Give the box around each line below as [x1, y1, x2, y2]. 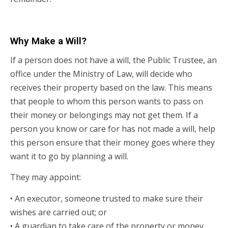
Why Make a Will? [10, 35, 87, 47]
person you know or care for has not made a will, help [10, 123, 215, 134]
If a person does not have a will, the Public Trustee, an [10, 54, 217, 66]
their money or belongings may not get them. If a [10, 109, 198, 121]
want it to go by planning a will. [10, 150, 128, 162]
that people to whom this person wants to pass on [10, 95, 203, 107]
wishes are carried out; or [10, 206, 107, 218]
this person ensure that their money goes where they [10, 136, 215, 148]
